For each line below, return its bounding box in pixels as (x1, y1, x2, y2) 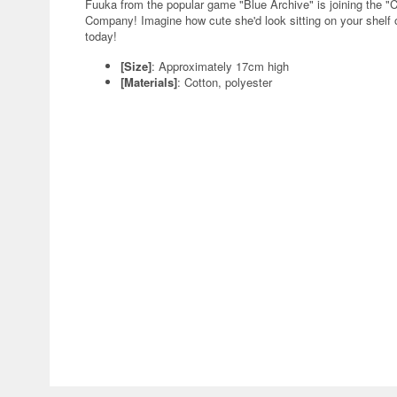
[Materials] (121, 74, 177, 90)
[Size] (121, 58, 152, 74)
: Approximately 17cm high (152, 58, 289, 74)
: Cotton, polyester (177, 74, 272, 90)
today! (85, 27, 117, 44)
